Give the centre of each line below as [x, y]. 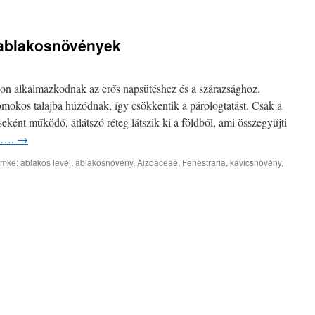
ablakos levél [46, 162]
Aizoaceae [157, 162]
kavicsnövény [256, 162]
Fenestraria [204, 162]
